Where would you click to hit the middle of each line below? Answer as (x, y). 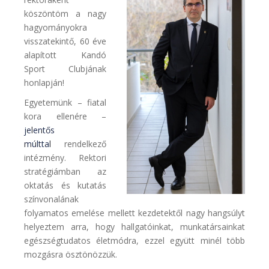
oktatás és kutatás (65, 186)
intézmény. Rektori (65, 158)
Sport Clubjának (65, 69)
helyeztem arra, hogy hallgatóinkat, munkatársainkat (134, 227)
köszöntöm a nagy (65, 14)
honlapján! (44, 83)
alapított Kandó (65, 55)
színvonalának (51, 199)
